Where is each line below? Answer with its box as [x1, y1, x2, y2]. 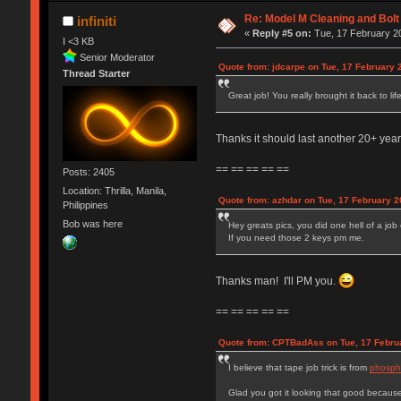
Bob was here [62, 218, 123, 230]
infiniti [77, 13, 117, 30]
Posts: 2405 [62, 166, 115, 177]
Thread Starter [62, 68, 130, 80]
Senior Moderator [79, 51, 155, 63]
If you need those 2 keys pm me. [227, 233, 364, 243]
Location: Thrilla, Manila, [62, 184, 166, 196]
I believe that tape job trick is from [227, 363, 370, 373]
